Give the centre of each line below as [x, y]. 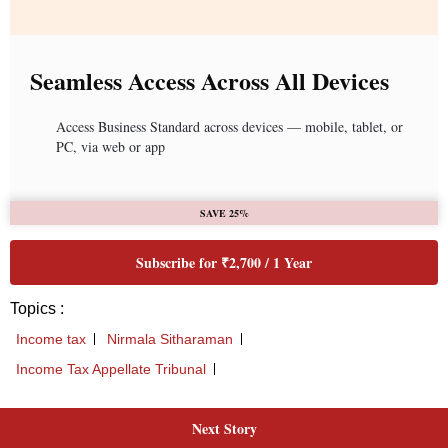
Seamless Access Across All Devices [209, 81]
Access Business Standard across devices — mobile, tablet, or [229, 127]
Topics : [37, 309]
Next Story [224, 429]
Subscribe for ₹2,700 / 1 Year [224, 263]
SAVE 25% [224, 213]
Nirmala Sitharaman [170, 339]
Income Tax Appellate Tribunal [111, 369]
